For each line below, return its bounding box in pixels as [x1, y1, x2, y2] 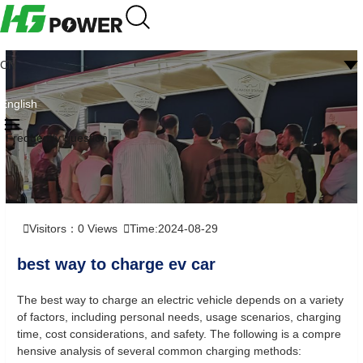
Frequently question [6, 131, 108, 144]
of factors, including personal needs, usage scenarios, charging [17, 310, 341, 323]
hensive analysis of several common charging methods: [17, 344, 301, 357]
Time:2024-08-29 [130, 222, 218, 235]
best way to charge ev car [17, 255, 216, 273]
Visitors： [29, 222, 78, 235]
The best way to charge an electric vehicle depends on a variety [17, 293, 344, 306]
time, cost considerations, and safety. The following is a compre [17, 327, 341, 340]
